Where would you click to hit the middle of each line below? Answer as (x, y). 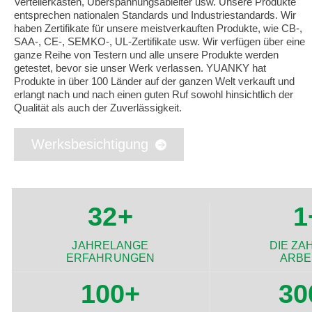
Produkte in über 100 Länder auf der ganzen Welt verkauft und (154, 81)
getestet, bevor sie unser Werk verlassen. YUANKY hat (140, 68)
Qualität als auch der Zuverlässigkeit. (98, 107)
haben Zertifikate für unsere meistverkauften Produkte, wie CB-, (158, 28)
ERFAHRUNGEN (110, 258)
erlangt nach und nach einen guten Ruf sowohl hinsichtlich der (154, 94)
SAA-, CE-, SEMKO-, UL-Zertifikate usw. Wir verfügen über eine (159, 41)
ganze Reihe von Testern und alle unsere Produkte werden (146, 54)
